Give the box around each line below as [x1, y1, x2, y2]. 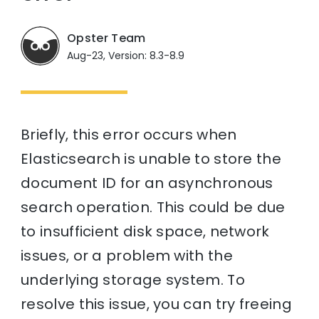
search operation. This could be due [21, 197, 286, 217]
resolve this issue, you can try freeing [21, 293, 292, 314]
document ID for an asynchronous [21, 172, 273, 193]
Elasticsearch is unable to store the [21, 148, 281, 169]
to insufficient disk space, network [21, 221, 270, 241]
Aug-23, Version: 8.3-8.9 [67, 48, 185, 63]
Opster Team [67, 30, 146, 47]
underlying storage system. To [21, 269, 245, 290]
